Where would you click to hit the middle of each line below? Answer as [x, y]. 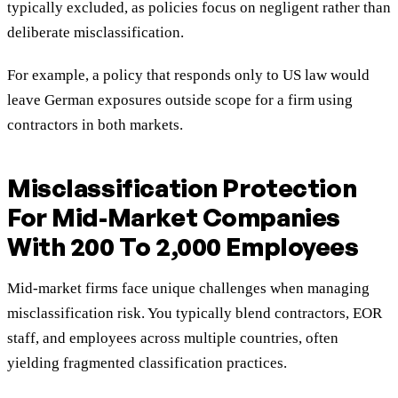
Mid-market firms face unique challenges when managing [188, 289]
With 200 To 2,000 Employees [183, 247]
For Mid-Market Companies [174, 218]
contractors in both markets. [95, 125]
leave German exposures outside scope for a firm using [180, 100]
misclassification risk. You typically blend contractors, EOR [195, 314]
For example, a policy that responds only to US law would [188, 76]
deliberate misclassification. [96, 33]
